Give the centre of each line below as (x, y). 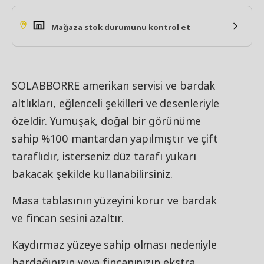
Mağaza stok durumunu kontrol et (121, 27)
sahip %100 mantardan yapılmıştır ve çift (115, 138)
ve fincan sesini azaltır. (68, 218)
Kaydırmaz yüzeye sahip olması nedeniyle (115, 245)
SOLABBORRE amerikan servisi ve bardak (114, 85)
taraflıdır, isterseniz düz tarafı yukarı (104, 156)
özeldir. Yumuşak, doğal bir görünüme (107, 121)
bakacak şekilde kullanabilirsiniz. (92, 174)
